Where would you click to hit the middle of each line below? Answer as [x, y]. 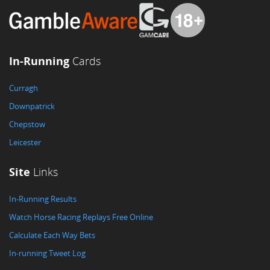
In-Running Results [43, 199]
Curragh [24, 88]
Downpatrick [32, 106]
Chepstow [27, 124]
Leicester [25, 142]
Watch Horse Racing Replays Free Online [81, 217]
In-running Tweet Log [47, 253]
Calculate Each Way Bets [52, 235]
